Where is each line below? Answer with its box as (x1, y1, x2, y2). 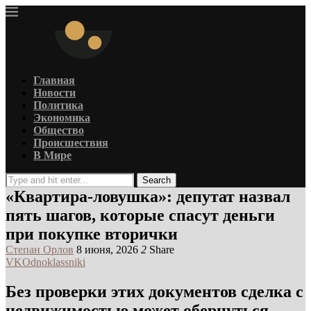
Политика (33, 99, 83, 111)
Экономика (33, 112, 90, 124)
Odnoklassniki (22, 256, 85, 268)
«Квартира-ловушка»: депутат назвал (6, 187, 290, 205)
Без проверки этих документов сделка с (6, 282, 303, 301)
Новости (33, 87, 76, 99)
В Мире (33, 149, 72, 161)
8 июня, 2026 (76, 244, 138, 255)
